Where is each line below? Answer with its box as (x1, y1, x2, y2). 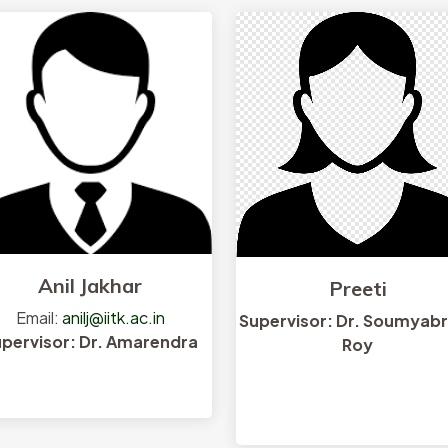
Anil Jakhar (38, 273, 143, 299)
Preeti (328, 275, 387, 301)
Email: (15, 307, 62, 329)
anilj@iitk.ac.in (61, 307, 165, 329)
